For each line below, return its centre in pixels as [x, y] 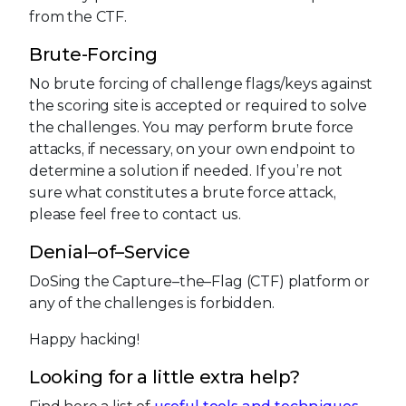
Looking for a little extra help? [164, 377]
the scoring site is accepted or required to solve [198, 105]
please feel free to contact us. [135, 214]
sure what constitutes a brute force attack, [183, 192]
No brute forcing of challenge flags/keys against [201, 83]
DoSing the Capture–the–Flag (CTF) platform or [199, 281]
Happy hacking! [84, 339]
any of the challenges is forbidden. [152, 303]
